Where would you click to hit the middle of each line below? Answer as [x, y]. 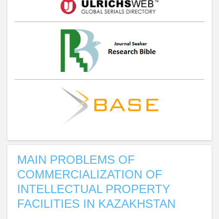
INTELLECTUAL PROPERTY [94, 189]
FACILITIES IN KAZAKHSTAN [96, 204]
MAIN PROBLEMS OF [76, 160]
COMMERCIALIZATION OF [90, 175]
